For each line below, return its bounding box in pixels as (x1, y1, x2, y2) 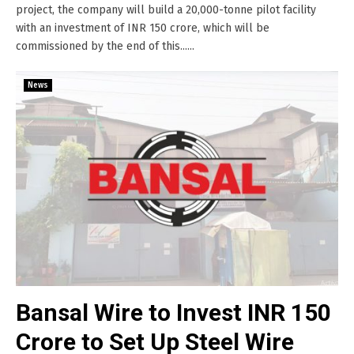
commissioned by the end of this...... (16, 40, 194, 53)
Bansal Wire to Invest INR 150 (16, 299, 331, 326)
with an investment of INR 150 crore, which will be (16, 21, 269, 35)
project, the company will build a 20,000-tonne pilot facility (16, 3, 316, 17)
